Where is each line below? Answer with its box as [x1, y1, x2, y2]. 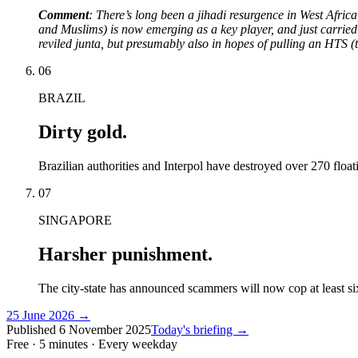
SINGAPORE [38, 213, 112, 227]
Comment [38, 7, 89, 22]
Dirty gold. [38, 121, 127, 142]
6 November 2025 [59, 322, 151, 336]
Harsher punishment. [38, 243, 213, 265]
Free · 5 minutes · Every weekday [6, 336, 177, 351]
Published [6, 322, 59, 336]
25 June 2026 [6, 308, 74, 322]
